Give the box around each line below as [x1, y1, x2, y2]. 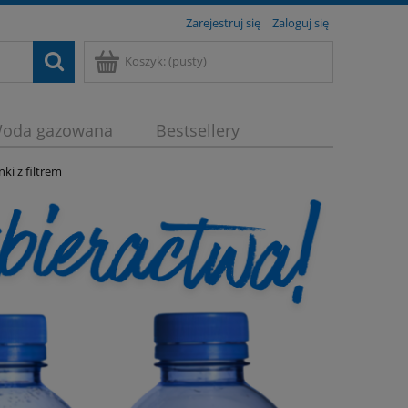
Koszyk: [125, 53, 166, 69]
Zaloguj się [272, 15, 329, 31]
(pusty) [168, 53, 207, 69]
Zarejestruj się [186, 15, 260, 31]
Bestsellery [156, 119, 240, 142]
